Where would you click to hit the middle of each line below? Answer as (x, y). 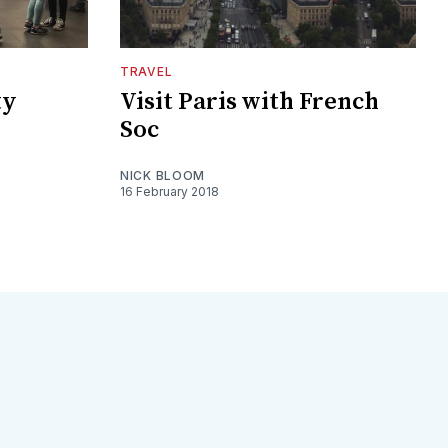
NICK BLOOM (162, 175)
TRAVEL (146, 71)
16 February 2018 (169, 191)
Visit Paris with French (249, 101)
